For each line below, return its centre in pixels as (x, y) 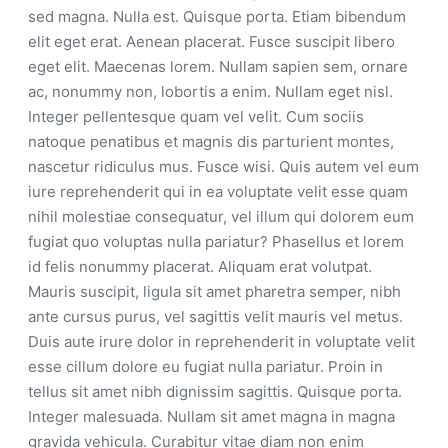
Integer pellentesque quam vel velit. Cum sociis (196, 116)
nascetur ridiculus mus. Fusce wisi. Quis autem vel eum (223, 166)
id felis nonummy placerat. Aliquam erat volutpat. (200, 266)
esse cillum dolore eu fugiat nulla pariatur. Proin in (205, 366)
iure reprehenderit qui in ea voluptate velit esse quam (218, 191)
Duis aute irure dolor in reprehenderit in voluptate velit (221, 341)
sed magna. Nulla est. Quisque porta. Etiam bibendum (217, 16)
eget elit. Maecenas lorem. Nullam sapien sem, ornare (218, 66)
